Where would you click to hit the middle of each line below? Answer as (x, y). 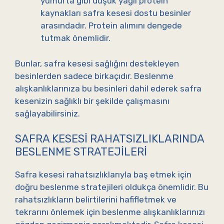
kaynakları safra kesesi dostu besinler (116, 13)
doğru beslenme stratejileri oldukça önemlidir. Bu (112, 187)
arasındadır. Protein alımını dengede (111, 26)
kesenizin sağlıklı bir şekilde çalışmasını (92, 101)
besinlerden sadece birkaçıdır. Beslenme (94, 76)
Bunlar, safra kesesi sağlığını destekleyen (97, 63)
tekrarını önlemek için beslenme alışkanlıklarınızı (110, 212)
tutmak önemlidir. (75, 38)
